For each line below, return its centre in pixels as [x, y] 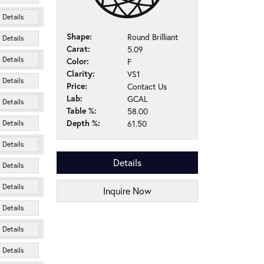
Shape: [79, 37]
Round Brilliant [153, 37]
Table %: [82, 111]
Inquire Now [127, 191]
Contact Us [147, 86]
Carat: [78, 49]
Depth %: [83, 123]
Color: [78, 61]
